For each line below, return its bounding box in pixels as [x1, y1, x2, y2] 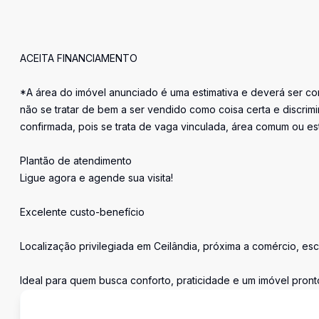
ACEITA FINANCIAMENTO [20, 52, 137, 64]
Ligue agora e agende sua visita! [20, 172, 173, 184]
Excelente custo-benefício [20, 206, 145, 218]
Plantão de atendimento [20, 155, 132, 167]
